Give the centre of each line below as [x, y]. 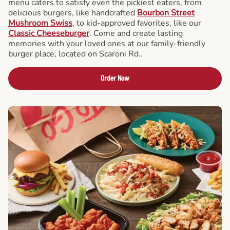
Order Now [115, 78]
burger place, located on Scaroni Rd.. [75, 54]
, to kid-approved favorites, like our [137, 23]
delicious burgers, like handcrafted [73, 13]
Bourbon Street [166, 13]
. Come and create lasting [136, 33]
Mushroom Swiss [40, 23]
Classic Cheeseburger [49, 33]
